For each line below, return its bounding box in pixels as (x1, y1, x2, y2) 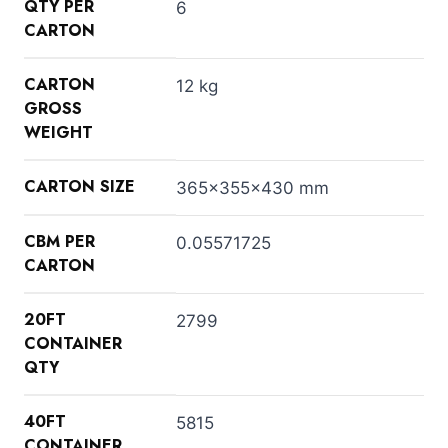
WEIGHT (24, 120, 93, 144)
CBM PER (24, 229, 95, 253)
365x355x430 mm (176, 177, 329, 198)
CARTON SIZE (24, 174, 135, 198)
